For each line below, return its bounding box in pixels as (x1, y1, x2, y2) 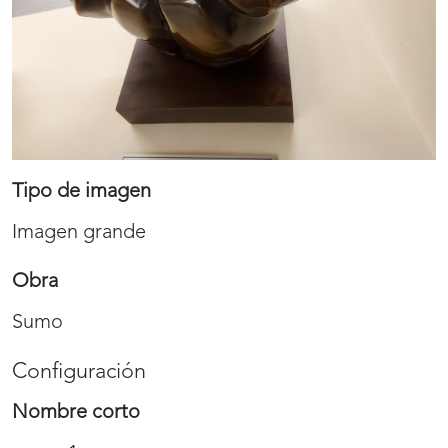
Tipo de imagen (12, 182, 151, 203)
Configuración (12, 362, 146, 384)
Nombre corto (12, 403, 140, 424)
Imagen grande (12, 223, 146, 244)
